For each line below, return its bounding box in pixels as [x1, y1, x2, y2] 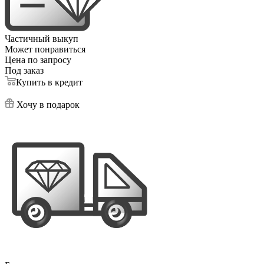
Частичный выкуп [5, 33, 78, 44]
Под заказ [5, 65, 44, 75]
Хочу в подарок [16, 99, 80, 110]
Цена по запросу [5, 54, 71, 65]
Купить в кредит [16, 77, 82, 87]
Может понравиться [5, 44, 85, 54]
